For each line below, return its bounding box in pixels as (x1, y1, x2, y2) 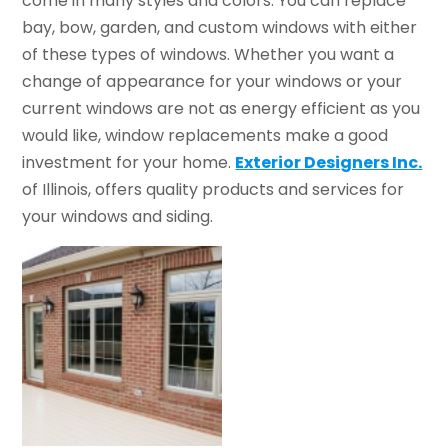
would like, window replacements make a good (22, 124, 389, 148)
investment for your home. (22, 151, 236, 175)
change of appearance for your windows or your (22, 70, 403, 94)
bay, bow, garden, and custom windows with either (22, 16, 418, 40)
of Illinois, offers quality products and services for (22, 178, 405, 202)
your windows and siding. (22, 205, 214, 229)
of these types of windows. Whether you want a (22, 43, 395, 67)
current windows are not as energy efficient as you (22, 97, 421, 121)
